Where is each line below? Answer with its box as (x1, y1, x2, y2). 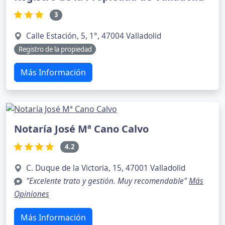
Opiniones (14, 188, 49, 199)
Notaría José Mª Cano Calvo (14, 122, 149, 136)
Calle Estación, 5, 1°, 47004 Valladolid (26, 30, 161, 41)
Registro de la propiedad (18, 44, 92, 54)
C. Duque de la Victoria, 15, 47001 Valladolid (26, 162, 185, 173)
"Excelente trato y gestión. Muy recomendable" (26, 175, 189, 186)
